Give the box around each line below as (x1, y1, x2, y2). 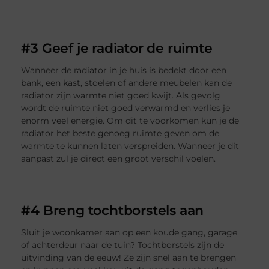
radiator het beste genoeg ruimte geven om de (21, 128, 220, 139)
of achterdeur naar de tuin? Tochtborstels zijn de (21, 240, 225, 251)
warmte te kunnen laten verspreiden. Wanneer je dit (21, 141, 240, 152)
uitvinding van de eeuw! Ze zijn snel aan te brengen (21, 252, 237, 264)
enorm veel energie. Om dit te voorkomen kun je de (21, 115, 240, 127)
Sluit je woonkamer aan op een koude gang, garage (21, 227, 238, 238)
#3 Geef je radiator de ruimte (21, 40, 213, 56)
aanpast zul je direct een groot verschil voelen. (21, 153, 216, 165)
